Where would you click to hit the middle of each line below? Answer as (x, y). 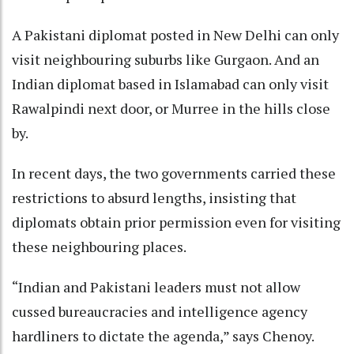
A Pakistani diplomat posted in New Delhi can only (175, 34)
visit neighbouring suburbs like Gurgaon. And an (166, 59)
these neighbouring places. (100, 246)
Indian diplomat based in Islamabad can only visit (170, 83)
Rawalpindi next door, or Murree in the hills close (171, 108)
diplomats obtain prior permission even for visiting (176, 222)
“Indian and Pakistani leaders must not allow (156, 286)
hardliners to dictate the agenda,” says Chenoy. (163, 335)
